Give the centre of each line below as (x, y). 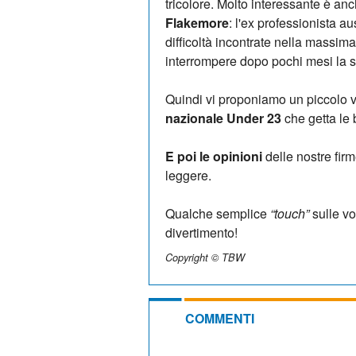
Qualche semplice (218, 213)
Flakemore (197, 22)
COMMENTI (220, 318)
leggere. (188, 175)
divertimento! (201, 232)
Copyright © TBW (205, 257)
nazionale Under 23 (225, 118)
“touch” (290, 213)
